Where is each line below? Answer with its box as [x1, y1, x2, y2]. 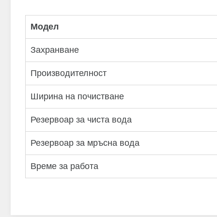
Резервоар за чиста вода [31, 115, 132, 125]
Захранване [31, 45, 79, 55]
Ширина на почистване [31, 92, 124, 102]
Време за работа [31, 161, 101, 171]
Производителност [31, 68, 107, 78]
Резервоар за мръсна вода [31, 138, 139, 148]
